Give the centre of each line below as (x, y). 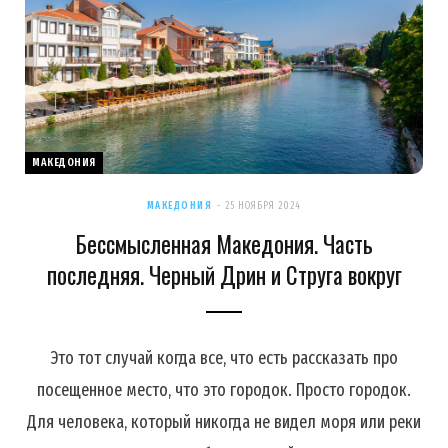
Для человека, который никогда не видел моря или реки (224, 421)
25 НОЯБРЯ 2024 (263, 205)
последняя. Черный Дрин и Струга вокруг (224, 274)
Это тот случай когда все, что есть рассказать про (224, 357)
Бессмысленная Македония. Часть (224, 243)
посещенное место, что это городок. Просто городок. (224, 389)
